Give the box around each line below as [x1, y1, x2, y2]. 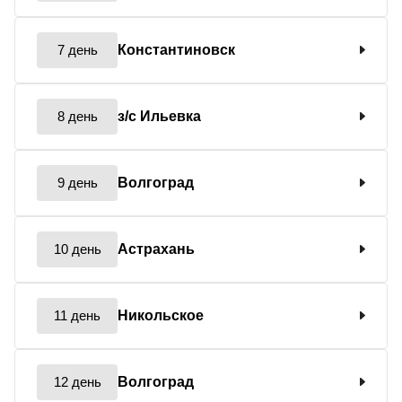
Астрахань [118, 240, 195, 257]
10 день [53, 240, 101, 257]
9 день [57, 174, 98, 190]
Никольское [118, 307, 204, 323]
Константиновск [118, 41, 235, 57]
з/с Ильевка [118, 108, 201, 124]
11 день [54, 307, 100, 323]
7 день [57, 41, 98, 57]
